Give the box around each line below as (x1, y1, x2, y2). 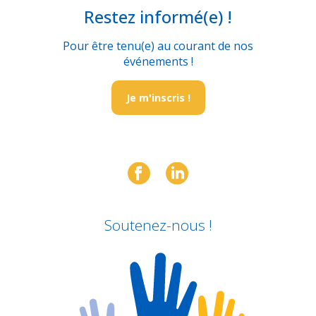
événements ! (123, 53, 193, 69)
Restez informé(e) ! (84, 4, 232, 28)
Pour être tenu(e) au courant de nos (63, 37, 253, 54)
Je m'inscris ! (126, 90, 190, 104)
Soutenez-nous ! (104, 215, 212, 236)
